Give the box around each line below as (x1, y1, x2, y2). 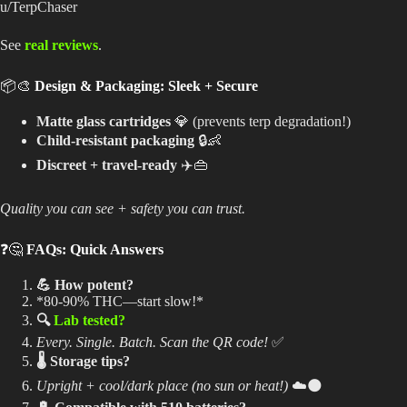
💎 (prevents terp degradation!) (171, 113, 351, 129)
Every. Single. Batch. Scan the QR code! (36, 333, 268, 350)
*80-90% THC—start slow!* (36, 293, 203, 309)
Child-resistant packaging (36, 132, 194, 148)
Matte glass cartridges (36, 113, 171, 129)
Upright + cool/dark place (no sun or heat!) (36, 377, 288, 393)
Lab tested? (50, 312, 125, 328)
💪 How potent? (36, 276, 134, 293)
